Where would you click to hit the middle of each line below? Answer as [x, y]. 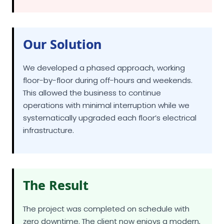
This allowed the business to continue [92, 60]
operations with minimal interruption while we [106, 73]
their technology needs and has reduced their [108, 214]
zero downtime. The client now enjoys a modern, [112, 189]
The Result [56, 152]
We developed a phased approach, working [104, 35]
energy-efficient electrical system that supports [112, 201]
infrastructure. [48, 98]
